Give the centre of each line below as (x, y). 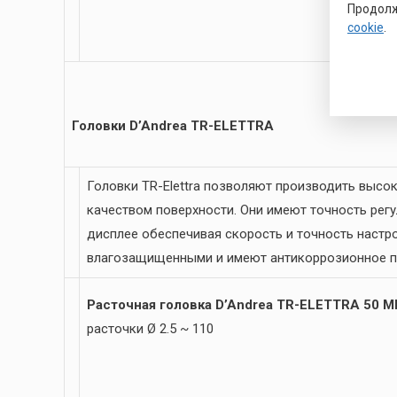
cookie (366, 27)
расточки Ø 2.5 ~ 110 (150, 329)
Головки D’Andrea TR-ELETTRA (173, 126)
